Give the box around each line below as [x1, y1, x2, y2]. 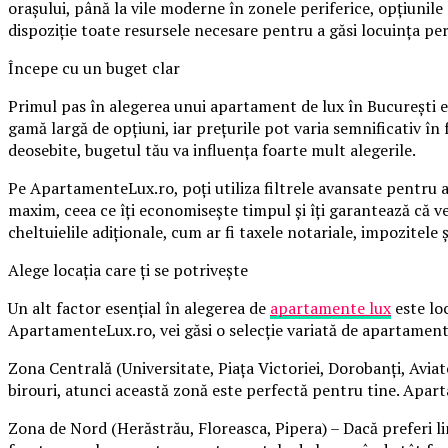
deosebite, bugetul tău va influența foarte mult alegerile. [8, 138, 416, 161]
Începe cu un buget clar [8, 56, 180, 79]
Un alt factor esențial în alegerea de [8, 296, 270, 319]
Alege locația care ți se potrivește [8, 258, 248, 281]
